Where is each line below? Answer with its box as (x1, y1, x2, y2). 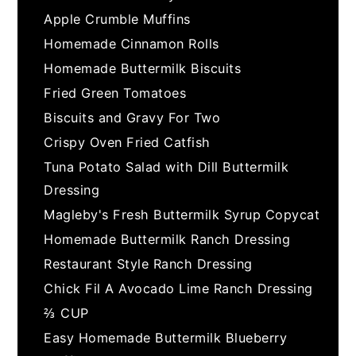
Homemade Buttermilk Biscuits (44, 60, 242, 76)
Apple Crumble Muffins (44, 10, 191, 27)
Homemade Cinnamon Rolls (44, 35, 219, 52)
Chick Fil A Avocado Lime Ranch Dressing (44, 280, 313, 296)
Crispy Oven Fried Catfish (44, 133, 211, 150)
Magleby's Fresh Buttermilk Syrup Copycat (44, 206, 320, 222)
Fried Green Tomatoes (44, 84, 187, 101)
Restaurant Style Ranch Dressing (44, 255, 253, 272)
